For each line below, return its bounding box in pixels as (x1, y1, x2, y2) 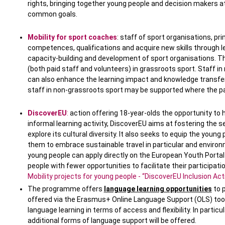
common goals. (27, 10, 77, 19)
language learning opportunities (103, 185, 212, 193)
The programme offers (27, 185, 104, 193)
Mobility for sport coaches (27, 33, 117, 42)
